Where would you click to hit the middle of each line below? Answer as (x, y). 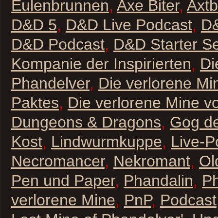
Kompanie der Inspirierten (101, 64)
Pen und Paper (63, 180)
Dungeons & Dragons (86, 122)
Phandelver (50, 83)
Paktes (35, 102)
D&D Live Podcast (129, 25)
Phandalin (158, 180)
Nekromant (152, 161)
